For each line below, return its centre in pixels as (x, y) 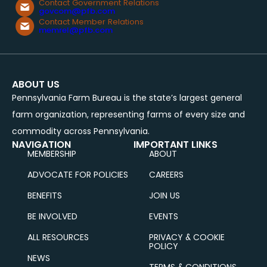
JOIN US (164, 195)
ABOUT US (36, 84)
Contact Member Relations (91, 21)
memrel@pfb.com (75, 30)
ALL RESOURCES (58, 237)
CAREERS (166, 174)
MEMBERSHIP (52, 153)
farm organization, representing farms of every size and (128, 114)
